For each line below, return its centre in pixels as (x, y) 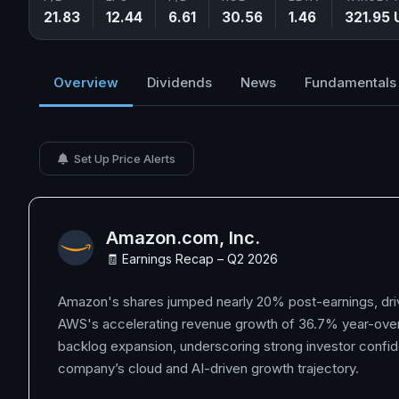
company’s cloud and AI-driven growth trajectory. (208, 368)
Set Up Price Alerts (123, 159)
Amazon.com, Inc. (183, 238)
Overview (86, 82)
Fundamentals (350, 82)
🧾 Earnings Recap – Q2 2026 (192, 259)
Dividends (179, 82)
